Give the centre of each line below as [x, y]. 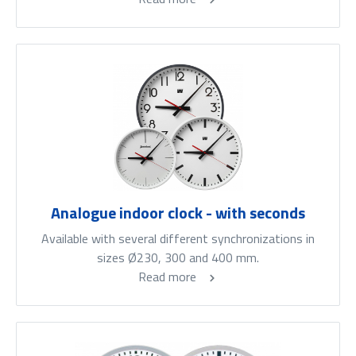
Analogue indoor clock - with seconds [178, 213]
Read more [168, 277]
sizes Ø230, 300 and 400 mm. [178, 258]
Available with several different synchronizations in [178, 239]
